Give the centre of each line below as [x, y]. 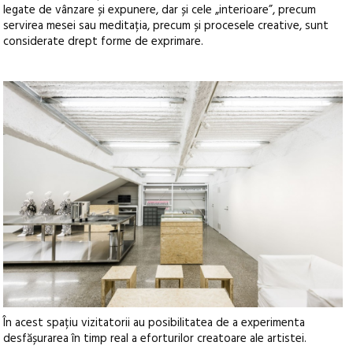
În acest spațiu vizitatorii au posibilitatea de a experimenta [154, 323]
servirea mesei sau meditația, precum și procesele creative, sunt [166, 26]
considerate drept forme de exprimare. [104, 41]
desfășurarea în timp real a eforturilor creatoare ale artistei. [155, 338]
